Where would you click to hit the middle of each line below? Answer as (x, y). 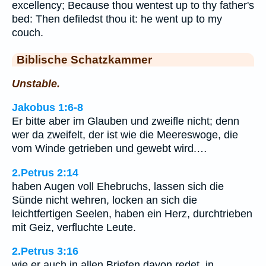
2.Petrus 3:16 (45, 251)
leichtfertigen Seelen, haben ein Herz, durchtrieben (132, 213)
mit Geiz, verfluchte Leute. (74, 227)
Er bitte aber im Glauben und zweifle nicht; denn (126, 121)
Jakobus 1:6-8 (47, 108)
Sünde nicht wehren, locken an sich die (104, 200)
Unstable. (36, 83)
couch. (28, 33)
